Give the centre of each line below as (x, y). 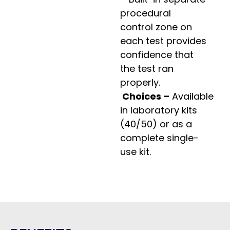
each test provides (163, 41)
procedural (146, 13)
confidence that (157, 54)
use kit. (136, 151)
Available (191, 96)
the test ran (147, 68)
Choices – (145, 96)
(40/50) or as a (156, 124)
